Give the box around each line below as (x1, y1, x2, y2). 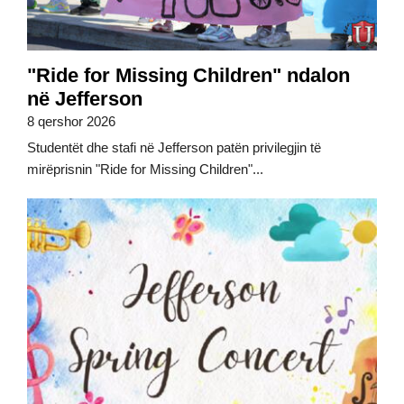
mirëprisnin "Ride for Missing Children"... (27, 161, 263, 178)
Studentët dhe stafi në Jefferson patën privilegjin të (27, 140, 321, 156)
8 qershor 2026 (27, 114, 115, 130)
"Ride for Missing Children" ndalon (27, 64, 350, 87)
